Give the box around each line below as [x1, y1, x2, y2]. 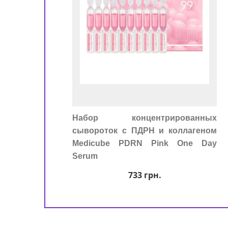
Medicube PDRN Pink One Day [72, 139, 217, 148]
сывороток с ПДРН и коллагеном [72, 126, 217, 135]
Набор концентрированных [72, 113, 217, 122]
